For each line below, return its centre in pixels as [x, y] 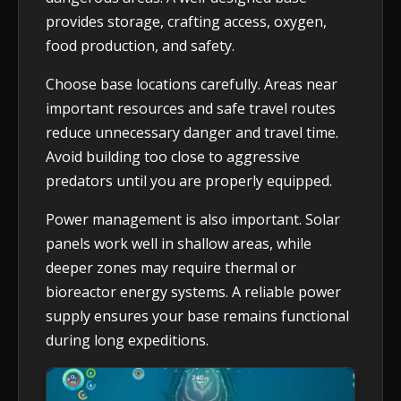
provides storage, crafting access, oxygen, [186, 21]
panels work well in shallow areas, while [179, 243]
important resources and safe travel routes [191, 108]
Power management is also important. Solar [193, 219]
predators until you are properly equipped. [189, 180]
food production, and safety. [140, 45]
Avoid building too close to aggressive [173, 156]
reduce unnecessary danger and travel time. [192, 132]
